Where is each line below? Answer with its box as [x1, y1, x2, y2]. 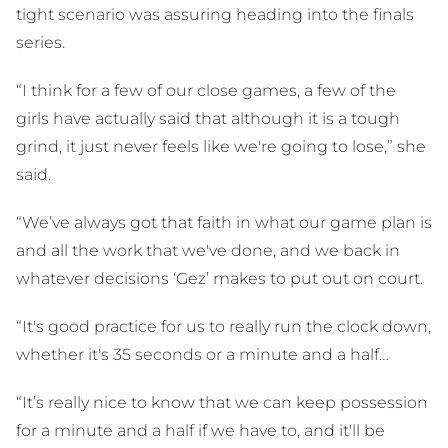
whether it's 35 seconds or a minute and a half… [16, 344, 389, 364]
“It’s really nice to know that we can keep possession [16, 392, 428, 412]
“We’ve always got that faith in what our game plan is [16, 212, 432, 232]
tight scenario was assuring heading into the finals [16, 4, 414, 24]
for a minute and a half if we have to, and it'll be [16, 420, 385, 440]
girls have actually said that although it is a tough [16, 108, 400, 128]
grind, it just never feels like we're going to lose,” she [16, 136, 426, 156]
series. [16, 32, 65, 52]
